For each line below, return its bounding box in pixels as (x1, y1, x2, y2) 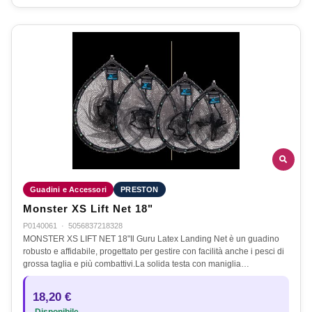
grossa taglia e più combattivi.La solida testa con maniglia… (23, 258, 249, 269)
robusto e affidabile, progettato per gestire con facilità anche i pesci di (23, 246, 284, 256)
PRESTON (120, 185, 159, 194)
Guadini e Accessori (30, 185, 107, 194)
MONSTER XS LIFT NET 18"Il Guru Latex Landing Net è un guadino (23, 233, 279, 244)
